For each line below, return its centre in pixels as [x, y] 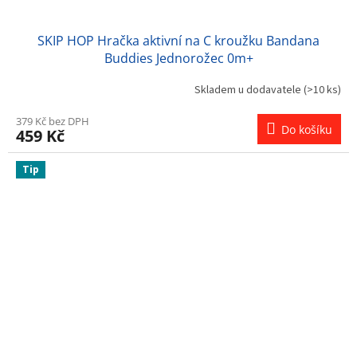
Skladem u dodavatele [249, 90]
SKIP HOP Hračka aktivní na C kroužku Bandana [178, 40]
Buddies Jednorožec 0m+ [178, 58]
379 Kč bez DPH [53, 121]
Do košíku [307, 129]
